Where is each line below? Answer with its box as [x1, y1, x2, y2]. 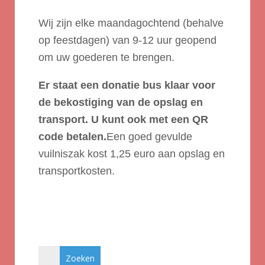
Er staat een [38, 79, 102, 91]
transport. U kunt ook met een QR [38, 114, 208, 125]
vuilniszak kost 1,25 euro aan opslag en [38, 148, 225, 160]
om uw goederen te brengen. [38, 51, 174, 63]
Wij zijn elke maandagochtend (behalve [38, 17, 224, 29]
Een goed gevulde [106, 131, 192, 143]
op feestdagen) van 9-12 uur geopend [38, 34, 216, 46]
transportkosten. [38, 165, 115, 177]
